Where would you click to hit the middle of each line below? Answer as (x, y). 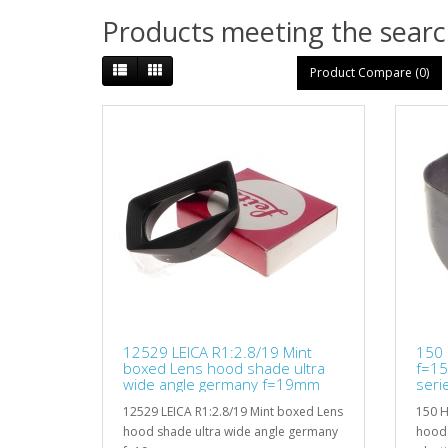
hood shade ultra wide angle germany (230, 431)
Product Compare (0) (369, 73)
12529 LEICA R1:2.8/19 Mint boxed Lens (233, 411)
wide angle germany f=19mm (221, 383)
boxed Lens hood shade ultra (224, 367)
